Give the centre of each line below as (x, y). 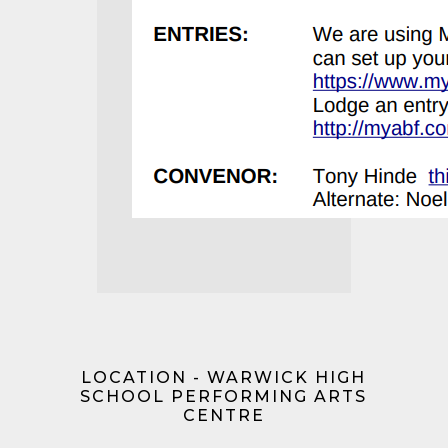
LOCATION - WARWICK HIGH (224, 377)
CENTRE (223, 415)
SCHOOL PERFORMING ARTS (224, 396)
